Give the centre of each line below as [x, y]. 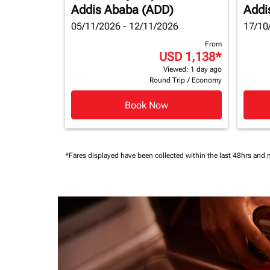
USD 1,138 [187, 57]
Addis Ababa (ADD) [122, 10]
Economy [207, 80]
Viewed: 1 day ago [193, 69]
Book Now [146, 105]
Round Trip [167, 80]
